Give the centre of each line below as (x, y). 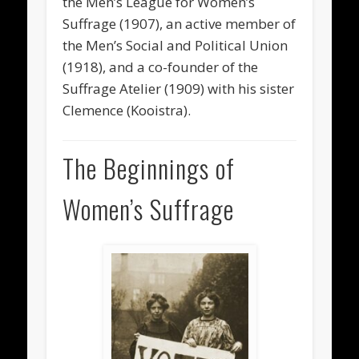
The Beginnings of (149, 168)
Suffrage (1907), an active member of (179, 23)
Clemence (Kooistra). (127, 110)
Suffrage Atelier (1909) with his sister (179, 88)
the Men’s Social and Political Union (175, 45)
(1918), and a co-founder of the (161, 67)
